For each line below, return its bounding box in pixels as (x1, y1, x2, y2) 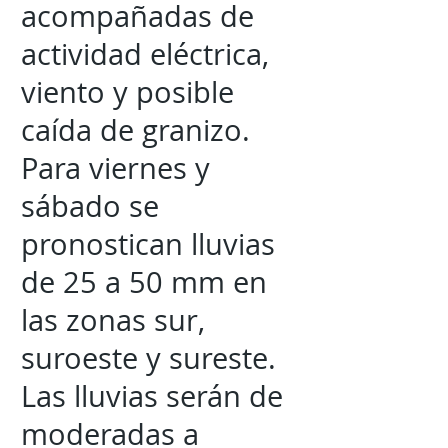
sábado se (21, 187, 159, 225)
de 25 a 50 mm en (21, 263, 267, 301)
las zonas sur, (21, 301, 205, 339)
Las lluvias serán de (21, 377, 283, 415)
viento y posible (21, 73, 234, 111)
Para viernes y (21, 149, 210, 187)
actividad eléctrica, (21, 35, 269, 73)
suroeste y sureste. (21, 339, 276, 377)
